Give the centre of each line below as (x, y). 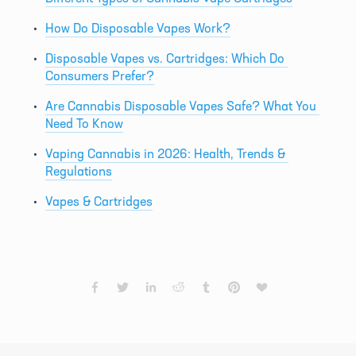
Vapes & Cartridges (99, 201)
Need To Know (84, 123)
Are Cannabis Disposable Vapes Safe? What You (181, 105)
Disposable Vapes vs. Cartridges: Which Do (165, 58)
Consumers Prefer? (100, 75)
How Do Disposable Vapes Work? (138, 27)
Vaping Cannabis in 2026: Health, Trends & (165, 153)
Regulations (79, 170)
